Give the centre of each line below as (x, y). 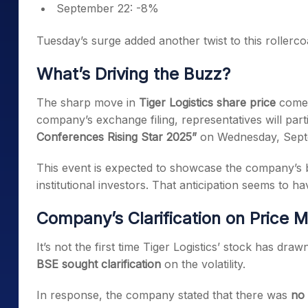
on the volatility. (203, 264)
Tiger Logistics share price (207, 102)
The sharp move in (88, 102)
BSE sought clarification (99, 264)
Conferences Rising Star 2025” (117, 137)
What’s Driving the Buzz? (133, 74)
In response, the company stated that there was (164, 295)
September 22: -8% (108, 8)
